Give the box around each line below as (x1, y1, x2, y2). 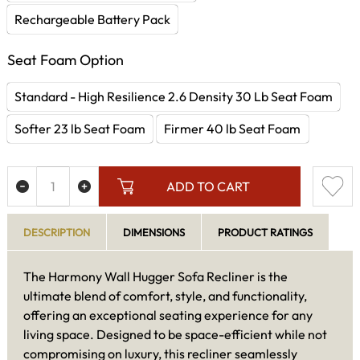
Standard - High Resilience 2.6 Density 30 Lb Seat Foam (14, 88, 333, 105)
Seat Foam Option (7, 50, 124, 69)
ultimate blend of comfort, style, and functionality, (23, 287, 307, 304)
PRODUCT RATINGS (218, 225, 313, 239)
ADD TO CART (166, 178, 250, 194)
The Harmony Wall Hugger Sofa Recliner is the (23, 268, 288, 284)
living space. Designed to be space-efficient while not (23, 325, 327, 342)
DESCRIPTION (23, 225, 90, 239)
